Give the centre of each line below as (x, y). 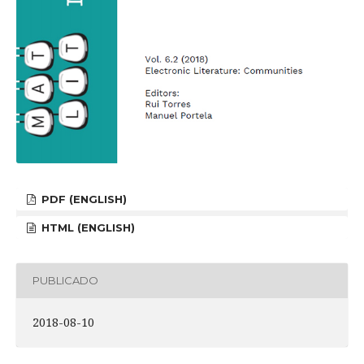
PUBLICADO (65, 281)
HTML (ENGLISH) (87, 227)
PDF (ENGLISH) (83, 199)
